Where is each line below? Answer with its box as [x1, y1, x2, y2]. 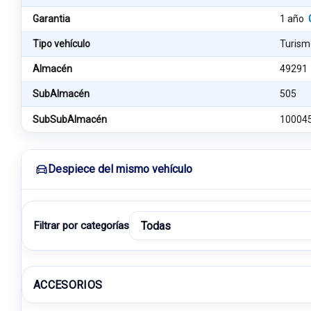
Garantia [33, 13, 70, 24]
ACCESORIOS [33, 278, 103, 292]
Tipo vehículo [33, 38, 90, 49]
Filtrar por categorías [33, 219, 129, 232]
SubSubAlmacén [33, 113, 107, 125]
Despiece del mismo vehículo [48, 162, 192, 176]
